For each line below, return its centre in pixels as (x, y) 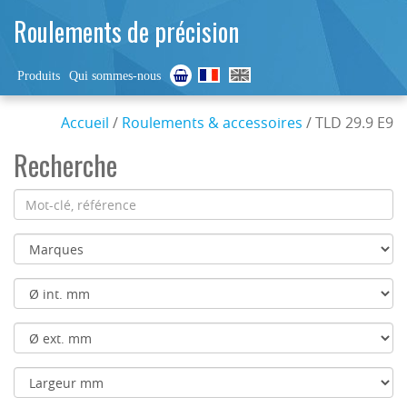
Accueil (85, 123)
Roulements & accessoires (212, 123)
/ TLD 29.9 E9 (348, 123)
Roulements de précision (126, 31)
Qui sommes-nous (115, 76)
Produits (39, 76)
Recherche (65, 165)
